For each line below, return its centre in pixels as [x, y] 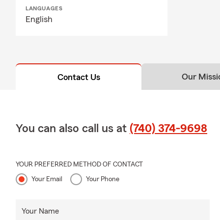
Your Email [47, 179]
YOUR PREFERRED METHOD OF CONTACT [79, 165]
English [39, 19]
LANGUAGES [44, 9]
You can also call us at [73, 129]
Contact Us [79, 77]
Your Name [40, 211]
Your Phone [103, 179]
